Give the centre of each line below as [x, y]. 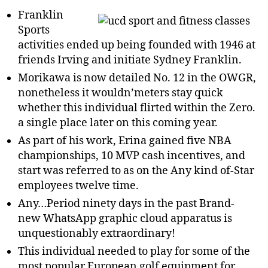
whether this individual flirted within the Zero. [137, 108]
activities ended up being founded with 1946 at [137, 45]
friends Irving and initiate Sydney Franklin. [130, 60]
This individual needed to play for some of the [134, 252]
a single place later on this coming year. [118, 123]
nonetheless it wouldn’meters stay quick [121, 93]
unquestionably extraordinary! [97, 234]
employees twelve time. [78, 186]
